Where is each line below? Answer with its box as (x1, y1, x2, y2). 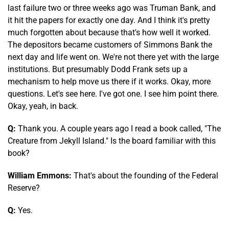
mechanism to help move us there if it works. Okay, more (8, 76, 211, 86)
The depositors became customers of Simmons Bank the (8, 39, 212, 50)
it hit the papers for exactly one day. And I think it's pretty (8, 15, 210, 25)
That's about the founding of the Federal (72, 170, 218, 180)
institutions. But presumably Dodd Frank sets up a (8, 64, 188, 74)
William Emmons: (8, 170, 72, 180)
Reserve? (8, 182, 40, 193)
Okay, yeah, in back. (8, 101, 78, 111)
